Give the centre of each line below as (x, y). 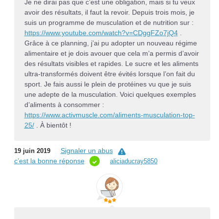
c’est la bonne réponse (49, 161)
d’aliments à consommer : (64, 104)
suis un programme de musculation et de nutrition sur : (109, 22)
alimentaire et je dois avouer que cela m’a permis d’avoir (111, 53)
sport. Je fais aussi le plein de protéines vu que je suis (108, 84)
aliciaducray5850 (134, 161)
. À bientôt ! (54, 125)
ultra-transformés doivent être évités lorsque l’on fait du (109, 74)
